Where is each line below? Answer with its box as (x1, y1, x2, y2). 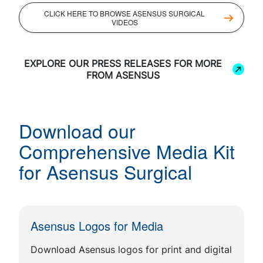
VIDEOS (111, 17, 138, 27)
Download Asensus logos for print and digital (31, 244, 232, 255)
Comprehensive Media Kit (19, 137, 235, 164)
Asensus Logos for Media (31, 217, 163, 234)
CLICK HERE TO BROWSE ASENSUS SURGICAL (44, 8, 205, 18)
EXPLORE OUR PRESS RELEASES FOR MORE (23, 58, 222, 69)
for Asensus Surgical (19, 158, 192, 185)
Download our (19, 117, 136, 144)
